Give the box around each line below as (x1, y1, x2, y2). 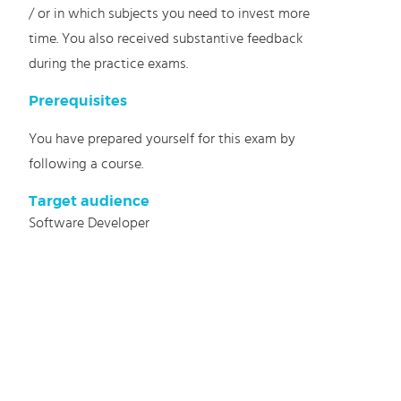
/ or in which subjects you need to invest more (29, 6, 311, 21)
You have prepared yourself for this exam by (29, 132, 296, 146)
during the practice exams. (29, 56, 189, 71)
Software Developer (29, 216, 150, 230)
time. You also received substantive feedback (29, 31, 303, 46)
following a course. (29, 157, 144, 171)
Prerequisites (29, 92, 128, 110)
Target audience (29, 192, 150, 210)
